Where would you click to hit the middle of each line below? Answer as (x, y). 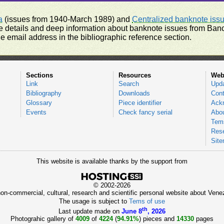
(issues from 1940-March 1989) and (67, 19)
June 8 (132, 211)
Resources (134, 75)
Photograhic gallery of (43, 219)
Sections (39, 75)
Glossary (39, 103)
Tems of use (147, 201)
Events (36, 112)
